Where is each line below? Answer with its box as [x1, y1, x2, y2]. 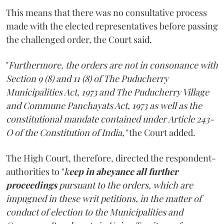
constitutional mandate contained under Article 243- [6, 112, 214, 125]
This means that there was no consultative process [6, 6, 207, 18]
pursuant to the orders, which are [59, 178, 193, 191]
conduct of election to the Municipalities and [6, 205, 183, 218]
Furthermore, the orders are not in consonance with [8, 58, 218, 71]
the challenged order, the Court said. [6, 33, 152, 45]
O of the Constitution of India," [6, 126, 129, 138]
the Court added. [129, 126, 195, 138]
